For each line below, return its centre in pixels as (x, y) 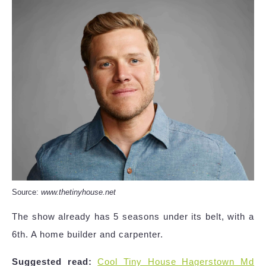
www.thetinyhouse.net (78, 192)
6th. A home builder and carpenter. (88, 235)
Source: (26, 192)
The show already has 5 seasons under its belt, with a (133, 217)
